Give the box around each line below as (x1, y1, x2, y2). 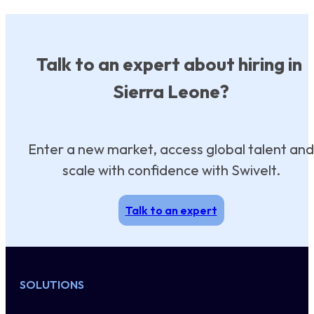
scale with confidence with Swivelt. (62, 161, 280, 179)
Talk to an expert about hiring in (36, 52, 306, 76)
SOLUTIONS (20, 277, 84, 292)
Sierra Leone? (113, 79, 229, 103)
